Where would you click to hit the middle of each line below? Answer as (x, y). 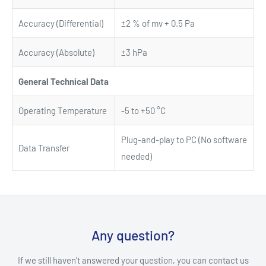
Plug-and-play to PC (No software (184, 140)
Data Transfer (44, 148)
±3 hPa (134, 52)
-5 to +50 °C (143, 110)
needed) (137, 156)
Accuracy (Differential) (61, 23)
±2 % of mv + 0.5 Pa (158, 23)
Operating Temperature (63, 110)
